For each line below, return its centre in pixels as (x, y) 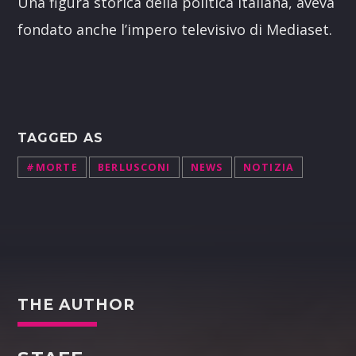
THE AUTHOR (76, 304)
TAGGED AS (60, 137)
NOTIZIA (269, 168)
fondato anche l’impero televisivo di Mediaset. (175, 29)
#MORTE (52, 168)
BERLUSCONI (134, 168)
